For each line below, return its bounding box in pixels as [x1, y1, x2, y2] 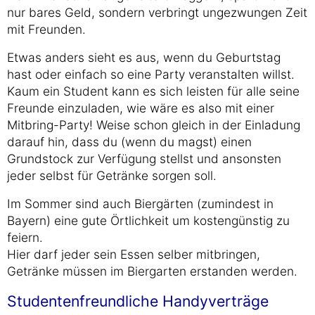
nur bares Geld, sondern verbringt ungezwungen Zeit [7, 5, 307, 20]
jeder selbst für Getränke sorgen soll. [7, 168, 217, 183]
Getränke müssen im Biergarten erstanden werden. [7, 264, 297, 278]
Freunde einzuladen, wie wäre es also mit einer [7, 101, 274, 115]
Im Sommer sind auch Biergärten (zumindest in [7, 196, 274, 211]
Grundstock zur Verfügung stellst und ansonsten [7, 151, 281, 166]
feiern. [7, 230, 43, 245]
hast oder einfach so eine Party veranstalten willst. [7, 67, 295, 82]
